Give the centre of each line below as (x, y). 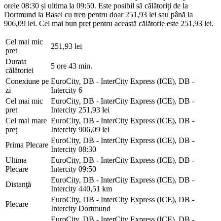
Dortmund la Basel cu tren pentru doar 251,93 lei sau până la (98, 14)
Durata (16, 61)
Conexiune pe (27, 81)
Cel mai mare (26, 120)
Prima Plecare (27, 145)
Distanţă (18, 184)
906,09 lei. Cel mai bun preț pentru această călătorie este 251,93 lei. (109, 23)
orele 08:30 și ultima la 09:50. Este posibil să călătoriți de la (96, 5)
